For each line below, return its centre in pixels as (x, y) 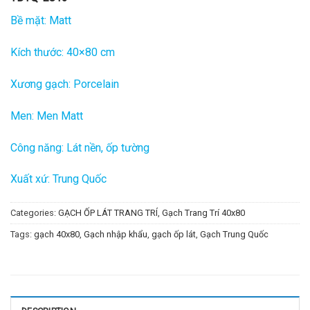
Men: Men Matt (47, 116)
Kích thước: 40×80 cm (63, 53)
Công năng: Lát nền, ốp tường (80, 147)
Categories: (34, 213)
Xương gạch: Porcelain (65, 84)
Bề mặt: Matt (41, 21)
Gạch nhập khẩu (116, 235)
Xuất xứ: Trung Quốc (58, 179)
